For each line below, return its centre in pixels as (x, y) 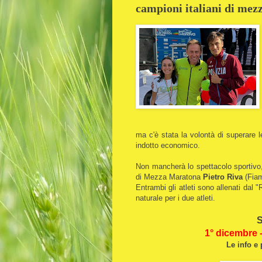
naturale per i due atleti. (177, 198)
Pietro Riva (222, 177)
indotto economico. (169, 145)
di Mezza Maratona (168, 177)
